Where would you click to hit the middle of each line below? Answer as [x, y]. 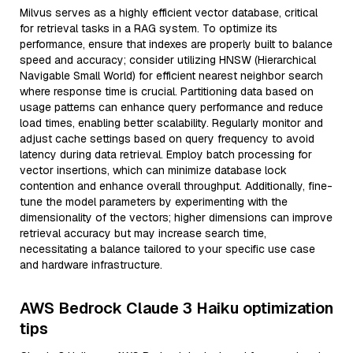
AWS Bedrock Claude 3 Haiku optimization [176, 308]
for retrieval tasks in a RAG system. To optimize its [149, 28]
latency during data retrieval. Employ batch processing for [166, 154]
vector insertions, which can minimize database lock [153, 170]
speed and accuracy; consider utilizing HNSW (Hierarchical [168, 60]
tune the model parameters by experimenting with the [154, 202]
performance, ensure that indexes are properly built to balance [176, 44]
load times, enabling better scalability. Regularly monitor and [171, 123]
